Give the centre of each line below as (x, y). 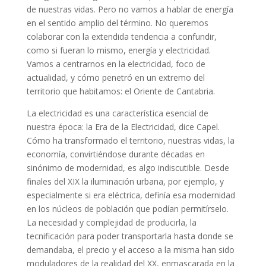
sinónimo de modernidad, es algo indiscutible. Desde (128, 168)
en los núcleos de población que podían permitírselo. (127, 209)
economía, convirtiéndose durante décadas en (115, 154)
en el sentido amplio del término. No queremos (117, 23)
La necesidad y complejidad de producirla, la (111, 223)
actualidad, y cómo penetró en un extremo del (115, 78)
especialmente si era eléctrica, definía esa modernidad (131, 195)
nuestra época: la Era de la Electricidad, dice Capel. (123, 127)
